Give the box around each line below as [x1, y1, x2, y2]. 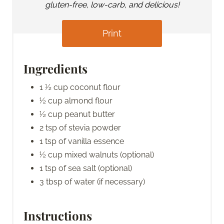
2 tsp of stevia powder [39, 122, 121, 132]
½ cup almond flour [39, 95, 112, 105]
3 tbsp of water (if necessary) [39, 176, 145, 186]
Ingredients [23, 60, 87, 76]
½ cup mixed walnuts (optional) [39, 149, 154, 159]
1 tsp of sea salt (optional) [39, 163, 132, 173]
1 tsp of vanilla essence [39, 136, 124, 146]
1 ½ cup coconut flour [39, 82, 120, 92]
